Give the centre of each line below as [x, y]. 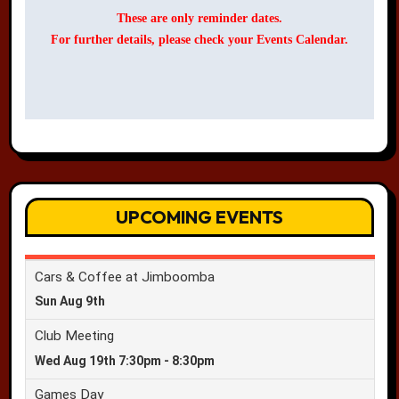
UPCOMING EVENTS [199, 216]
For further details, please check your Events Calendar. [199, 40]
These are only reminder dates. [199, 19]
